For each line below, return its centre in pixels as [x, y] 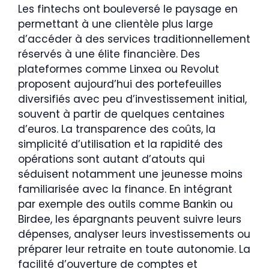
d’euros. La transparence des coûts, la [117, 129]
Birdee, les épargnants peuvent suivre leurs [130, 219]
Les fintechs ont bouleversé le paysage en [128, 9]
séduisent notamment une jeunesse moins [130, 174]
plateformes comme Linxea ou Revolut [119, 69]
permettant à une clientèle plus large [116, 24]
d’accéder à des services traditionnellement [134, 39]
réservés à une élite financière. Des [109, 54]
